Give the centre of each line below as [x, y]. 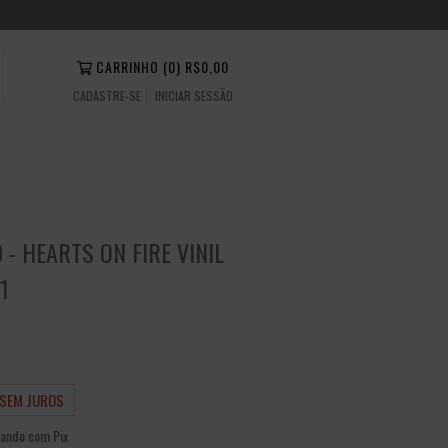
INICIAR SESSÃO [193, 96]
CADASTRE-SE [106, 96]
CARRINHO [128, 67]
